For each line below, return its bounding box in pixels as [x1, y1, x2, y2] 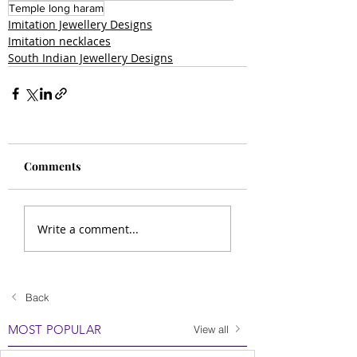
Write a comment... [37, 221, 139, 237]
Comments [24, 159, 80, 174]
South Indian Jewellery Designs [8, 50, 173, 65]
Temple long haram [9, 2, 104, 14]
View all [193, 322, 229, 335]
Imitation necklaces [8, 33, 111, 49]
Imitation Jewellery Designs [8, 17, 152, 32]
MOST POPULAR [8, 322, 101, 337]
